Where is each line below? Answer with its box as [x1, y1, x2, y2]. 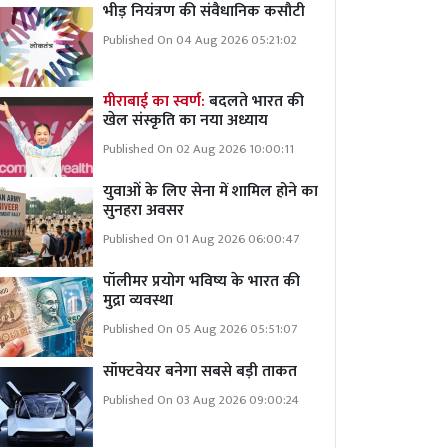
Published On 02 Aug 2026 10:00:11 [103, 139, 294, 160]
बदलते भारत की [205, 88, 304, 115]
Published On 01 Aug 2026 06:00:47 [103, 229, 299, 250]
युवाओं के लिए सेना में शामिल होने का [103, 178, 318, 205]
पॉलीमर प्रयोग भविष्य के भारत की [103, 268, 300, 295]
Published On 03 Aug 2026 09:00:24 [103, 390, 299, 411]
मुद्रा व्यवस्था [103, 287, 173, 314]
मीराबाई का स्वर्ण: [103, 88, 205, 115]
